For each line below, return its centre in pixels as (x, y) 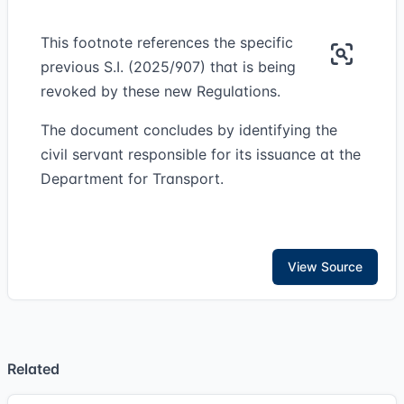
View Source (325, 266)
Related (33, 369)
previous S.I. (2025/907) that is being (168, 67)
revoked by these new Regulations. (161, 91)
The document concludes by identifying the (189, 130)
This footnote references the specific (167, 42)
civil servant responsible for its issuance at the (201, 154)
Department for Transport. (132, 179)
